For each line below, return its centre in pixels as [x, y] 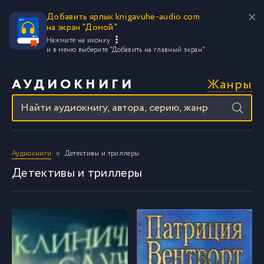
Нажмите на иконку [80, 40]
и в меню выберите [78, 50]
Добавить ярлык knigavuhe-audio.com [123, 17]
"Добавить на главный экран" [157, 50]
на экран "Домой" [82, 28]
